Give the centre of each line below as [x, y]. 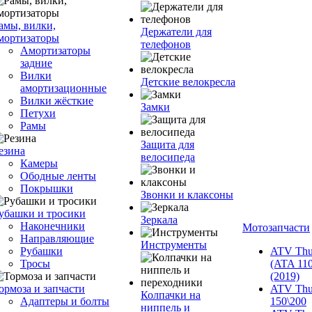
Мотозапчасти [276, 227]
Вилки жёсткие [57, 101]
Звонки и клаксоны [187, 195]
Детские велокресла [188, 82]
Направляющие [57, 239]
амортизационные [63, 88]
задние [36, 63]
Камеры [39, 163]
